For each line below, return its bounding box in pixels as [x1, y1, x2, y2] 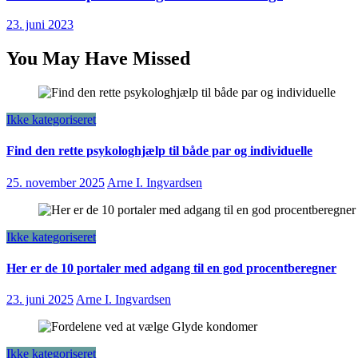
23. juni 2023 [6, 18, 74, 32]
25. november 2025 [6, 175, 105, 189]
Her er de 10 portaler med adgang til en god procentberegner [6, 261, 336, 275]
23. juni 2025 [6, 292, 74, 307]
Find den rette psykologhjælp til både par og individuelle [6, 144, 312, 158]
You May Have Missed [6, 48, 190, 70]
